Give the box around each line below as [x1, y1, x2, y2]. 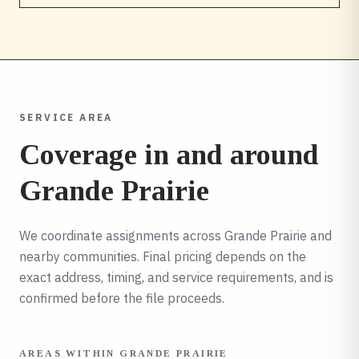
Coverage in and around [19, 139, 319, 171]
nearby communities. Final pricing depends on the [19, 248, 306, 264]
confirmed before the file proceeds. [19, 290, 224, 306]
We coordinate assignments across [19, 228, 224, 244]
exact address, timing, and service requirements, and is [19, 269, 333, 285]
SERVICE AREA [19, 111, 113, 123]
